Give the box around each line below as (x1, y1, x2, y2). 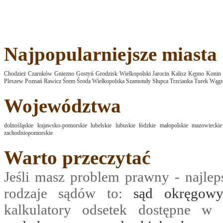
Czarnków (27, 70, 52, 77)
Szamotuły (126, 78, 151, 85)
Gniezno (54, 70, 74, 77)
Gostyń (76, 70, 94, 77)
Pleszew (4, 78, 23, 85)
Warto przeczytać (4, 147, 150, 168)
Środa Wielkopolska (77, 78, 124, 85)
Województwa (4, 96, 121, 116)
